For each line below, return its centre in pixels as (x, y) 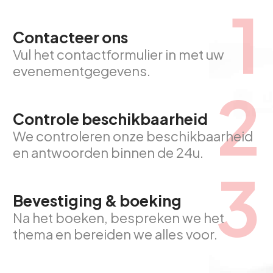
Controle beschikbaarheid (110, 119)
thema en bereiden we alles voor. (115, 234)
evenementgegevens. (82, 71)
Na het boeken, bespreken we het (119, 218)
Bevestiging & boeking (97, 200)
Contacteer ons (70, 37)
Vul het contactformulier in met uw (119, 54)
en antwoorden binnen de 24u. (108, 152)
